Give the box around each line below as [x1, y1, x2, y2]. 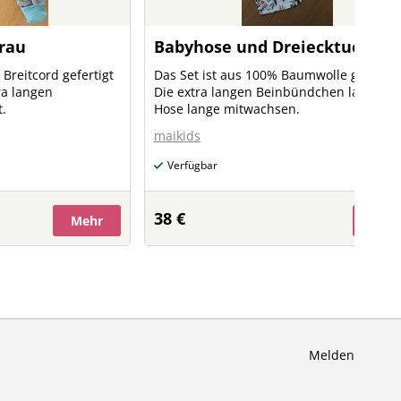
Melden [309, 346, 354, 363]
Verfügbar [167, 158, 218, 173]
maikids [154, 127, 200, 144]
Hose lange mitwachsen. [154, 100, 300, 117]
